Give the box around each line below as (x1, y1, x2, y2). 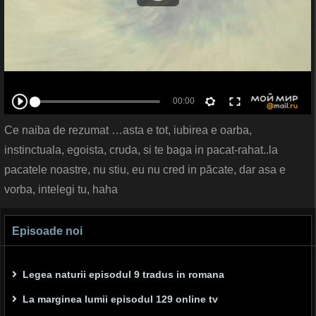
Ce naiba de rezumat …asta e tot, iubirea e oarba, (4, 124, 252, 137)
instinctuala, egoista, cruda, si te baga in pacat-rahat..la (4, 144, 278, 157)
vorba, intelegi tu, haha (4, 183, 118, 196)
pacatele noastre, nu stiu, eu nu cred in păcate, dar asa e (4, 164, 286, 176)
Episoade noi (12, 225, 83, 238)
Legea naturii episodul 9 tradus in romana (23, 269, 224, 281)
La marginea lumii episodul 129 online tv (23, 293, 218, 305)
